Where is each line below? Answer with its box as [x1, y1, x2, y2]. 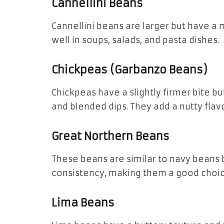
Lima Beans [51, 195, 114, 209]
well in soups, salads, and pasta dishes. [51, 35, 219, 46]
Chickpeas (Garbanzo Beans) [51, 63, 207, 77]
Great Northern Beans [51, 129, 169, 143]
